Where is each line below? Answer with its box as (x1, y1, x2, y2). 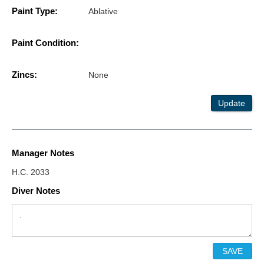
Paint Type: (12, 6, 58, 16)
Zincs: (12, 70, 37, 80)
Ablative (88, 6, 118, 16)
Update (218, 98, 245, 108)
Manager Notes (12, 148, 74, 159)
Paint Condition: (12, 38, 79, 48)
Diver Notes (12, 186, 60, 196)
